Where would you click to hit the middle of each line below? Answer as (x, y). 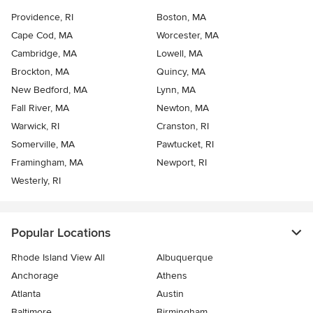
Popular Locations (61, 233)
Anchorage (35, 276)
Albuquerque (185, 258)
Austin (170, 294)
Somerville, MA (43, 145)
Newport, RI (182, 163)
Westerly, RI (36, 181)
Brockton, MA (40, 72)
